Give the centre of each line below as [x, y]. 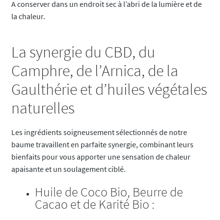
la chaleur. [28, 16]
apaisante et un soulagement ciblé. [68, 169]
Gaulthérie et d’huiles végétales [109, 90]
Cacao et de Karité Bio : [95, 205]
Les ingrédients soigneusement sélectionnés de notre [99, 132]
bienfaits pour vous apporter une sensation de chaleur [101, 156]
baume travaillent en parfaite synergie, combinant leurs [102, 144]
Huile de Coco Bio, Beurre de [109, 192]
